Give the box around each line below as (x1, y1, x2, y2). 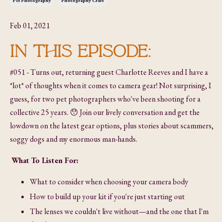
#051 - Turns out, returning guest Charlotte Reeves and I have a (10, 67, 208, 78)
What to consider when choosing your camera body (30, 176, 188, 187)
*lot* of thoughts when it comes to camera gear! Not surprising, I (10, 80, 211, 91)
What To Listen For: (11, 155, 78, 166)
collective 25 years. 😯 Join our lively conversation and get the (10, 107, 200, 118)
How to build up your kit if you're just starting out (30, 191, 185, 202)
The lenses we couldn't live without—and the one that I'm (30, 206, 209, 217)
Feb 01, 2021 (10, 20, 50, 31)
